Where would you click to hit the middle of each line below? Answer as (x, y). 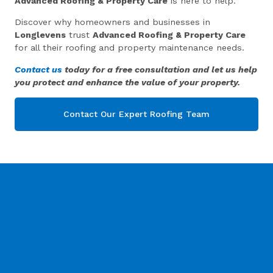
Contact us (39, 69)
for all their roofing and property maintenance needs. (130, 48)
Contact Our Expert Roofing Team (136, 114)
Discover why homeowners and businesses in (113, 22)
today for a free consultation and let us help (160, 69)
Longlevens (41, 35)
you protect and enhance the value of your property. (128, 82)
